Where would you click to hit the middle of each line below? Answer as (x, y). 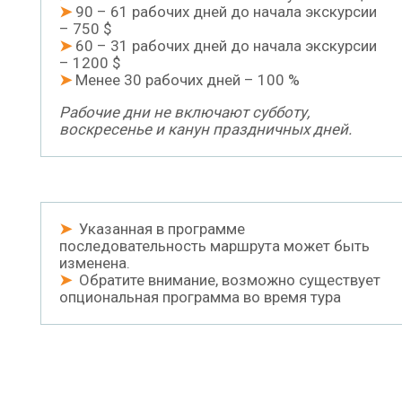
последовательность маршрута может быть (214, 246)
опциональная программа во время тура (200, 297)
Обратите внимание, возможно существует (226, 280)
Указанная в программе (162, 229)
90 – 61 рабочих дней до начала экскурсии (224, 12)
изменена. (95, 263)
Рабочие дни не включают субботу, (184, 113)
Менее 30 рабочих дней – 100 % (186, 80)
